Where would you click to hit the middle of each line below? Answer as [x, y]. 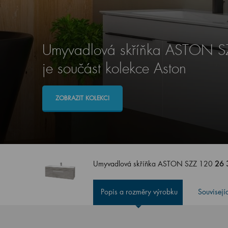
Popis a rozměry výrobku [139, 192]
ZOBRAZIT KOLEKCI [82, 98]
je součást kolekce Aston [114, 68]
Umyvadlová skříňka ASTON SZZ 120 [154, 164]
